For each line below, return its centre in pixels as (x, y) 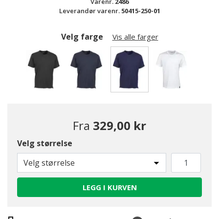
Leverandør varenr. (90, 11)
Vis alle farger (135, 37)
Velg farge (83, 37)
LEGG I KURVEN (109, 187)
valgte (142, 103)
